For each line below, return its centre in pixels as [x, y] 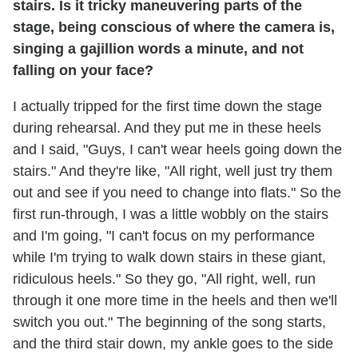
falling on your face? [85, 70]
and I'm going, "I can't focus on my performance [164, 235]
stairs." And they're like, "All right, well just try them [173, 171]
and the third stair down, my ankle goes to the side [173, 343]
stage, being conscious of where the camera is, [174, 27]
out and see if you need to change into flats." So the [177, 192]
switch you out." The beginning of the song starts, [169, 322]
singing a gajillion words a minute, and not [158, 48]
